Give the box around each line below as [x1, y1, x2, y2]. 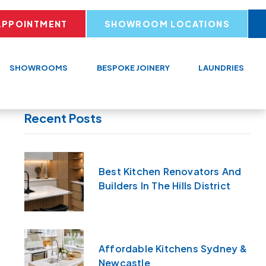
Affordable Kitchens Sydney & [99, 242, 247, 255]
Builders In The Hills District [99, 179, 230, 192]
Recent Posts [24, 110, 102, 126]
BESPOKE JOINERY [96, 63, 170, 73]
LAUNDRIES [198, 63, 244, 73]
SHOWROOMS [9, 63, 68, 73]
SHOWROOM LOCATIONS [104, 18, 230, 29]
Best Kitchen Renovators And [99, 165, 241, 178]
